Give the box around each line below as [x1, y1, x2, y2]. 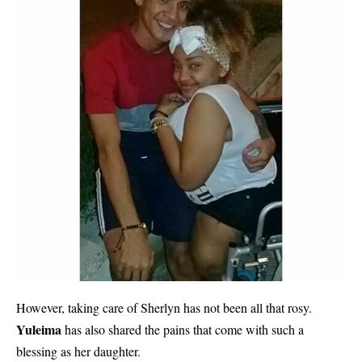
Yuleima [16, 320, 61, 339]
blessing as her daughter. [16, 343, 141, 360]
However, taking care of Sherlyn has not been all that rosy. [16, 299, 312, 317]
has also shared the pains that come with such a [61, 321, 304, 339]
